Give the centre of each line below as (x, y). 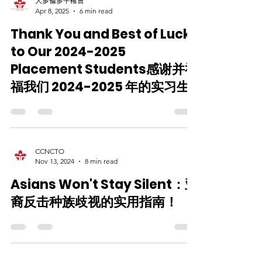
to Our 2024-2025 (68, 83)
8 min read (101, 193)
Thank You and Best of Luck (101, 66)
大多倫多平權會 (60, 32)
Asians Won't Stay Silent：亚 (104, 216)
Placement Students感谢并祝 (104, 101)
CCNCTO (50, 183)
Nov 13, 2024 (55, 193)
